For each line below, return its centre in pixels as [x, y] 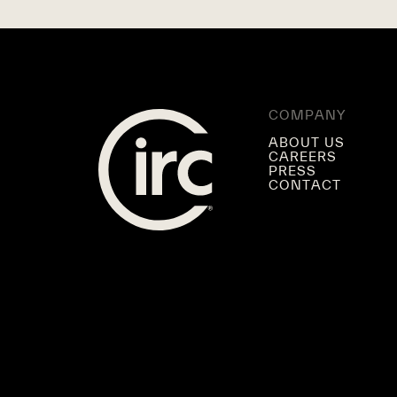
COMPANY [307, 115]
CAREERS [303, 157]
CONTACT [305, 185]
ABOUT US [307, 143]
